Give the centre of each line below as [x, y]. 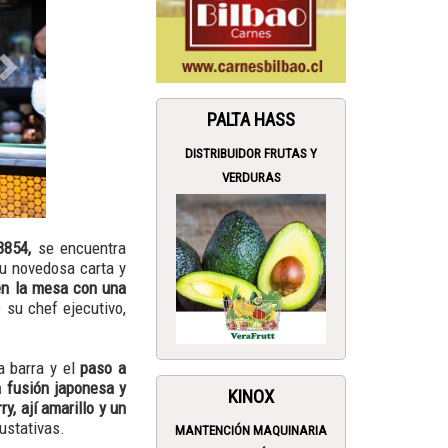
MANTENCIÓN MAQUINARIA [251, 431]
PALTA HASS [251, 120]
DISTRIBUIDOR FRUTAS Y [251, 154]
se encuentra [79, 247]
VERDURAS [251, 178]
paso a [103, 367]
